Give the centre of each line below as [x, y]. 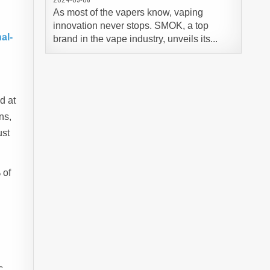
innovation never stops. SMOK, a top [130, 26]
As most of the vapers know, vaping [128, 12]
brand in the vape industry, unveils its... [135, 39]
